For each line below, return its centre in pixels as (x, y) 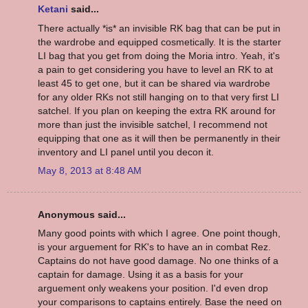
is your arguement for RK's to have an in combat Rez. (154, 247)
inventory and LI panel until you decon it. (126, 152)
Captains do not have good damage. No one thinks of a (158, 261)
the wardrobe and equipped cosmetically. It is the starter (159, 42)
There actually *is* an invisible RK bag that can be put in (159, 28)
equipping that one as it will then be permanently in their (159, 138)
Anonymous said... (82, 215)
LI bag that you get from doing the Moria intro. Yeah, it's (159, 55)
